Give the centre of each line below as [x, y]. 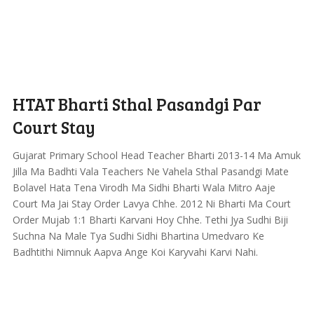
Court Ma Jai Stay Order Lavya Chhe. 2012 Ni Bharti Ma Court [151, 204]
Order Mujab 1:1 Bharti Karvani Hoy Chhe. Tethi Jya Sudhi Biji [150, 220]
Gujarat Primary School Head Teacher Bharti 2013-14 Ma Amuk [156, 155]
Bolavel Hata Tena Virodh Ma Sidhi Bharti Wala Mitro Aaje [144, 187]
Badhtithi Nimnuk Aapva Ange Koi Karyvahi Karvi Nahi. [135, 252]
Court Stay [54, 127]
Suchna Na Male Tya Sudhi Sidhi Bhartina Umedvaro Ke [138, 236]
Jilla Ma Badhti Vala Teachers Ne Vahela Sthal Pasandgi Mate [150, 171]
